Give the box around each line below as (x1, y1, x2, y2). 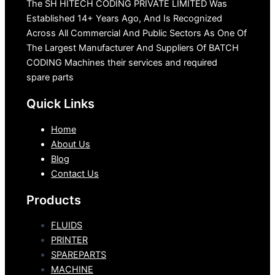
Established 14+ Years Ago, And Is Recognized (26, 12, 222, 24)
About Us (51, 138, 90, 150)
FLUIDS (51, 220, 82, 231)
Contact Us (51, 168, 99, 179)
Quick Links (26, 96, 95, 111)
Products (26, 192, 81, 207)
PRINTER (51, 234, 88, 246)
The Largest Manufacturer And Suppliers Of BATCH (26, 42, 239, 53)
